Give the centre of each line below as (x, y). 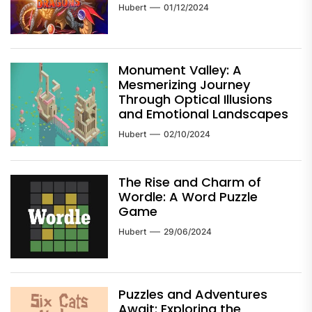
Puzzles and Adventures (193, 294)
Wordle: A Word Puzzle (188, 196)
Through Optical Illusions (195, 99)
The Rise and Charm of (190, 182)
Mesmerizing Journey (184, 84)
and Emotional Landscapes (203, 114)
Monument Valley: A (180, 70)
